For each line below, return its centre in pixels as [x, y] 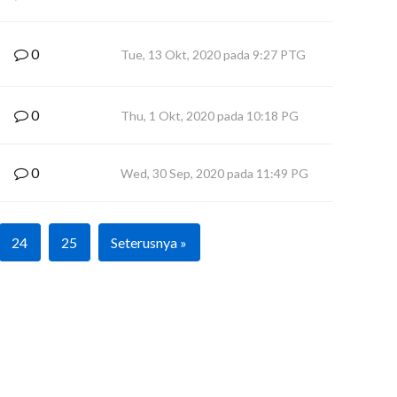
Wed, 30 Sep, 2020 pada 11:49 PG [214, 173]
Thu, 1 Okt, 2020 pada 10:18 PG [210, 116]
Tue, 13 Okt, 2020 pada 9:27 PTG [213, 54]
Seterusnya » [148, 242]
